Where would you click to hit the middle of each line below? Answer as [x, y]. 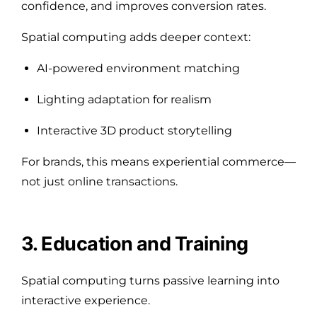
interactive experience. [86, 300]
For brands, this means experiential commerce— [158, 161]
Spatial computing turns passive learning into [150, 280]
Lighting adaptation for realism [124, 99]
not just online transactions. [99, 181]
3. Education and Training [135, 243]
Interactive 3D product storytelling [134, 130]
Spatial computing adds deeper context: [136, 37]
